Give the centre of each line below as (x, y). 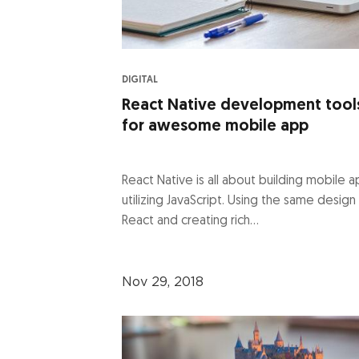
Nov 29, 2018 (163, 282)
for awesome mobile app (215, 126)
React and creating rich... (190, 221)
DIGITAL (140, 80)
